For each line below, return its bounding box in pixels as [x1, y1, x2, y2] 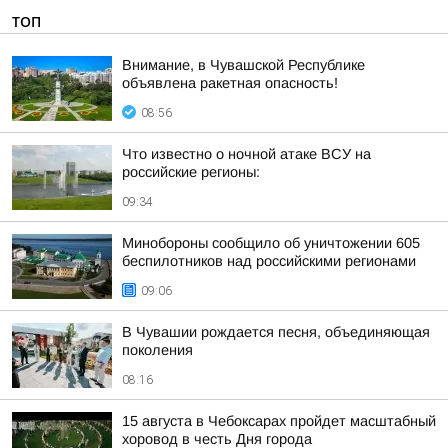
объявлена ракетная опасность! [122, 75, 338, 91]
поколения [122, 342, 193, 358]
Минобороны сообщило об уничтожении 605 [122, 235, 420, 251]
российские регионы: [122, 164, 260, 180]
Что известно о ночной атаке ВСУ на [122, 146, 371, 162]
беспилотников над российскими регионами [122, 253, 416, 269]
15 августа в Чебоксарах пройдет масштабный [122, 413, 436, 429]
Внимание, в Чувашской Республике [122, 57, 365, 73]
